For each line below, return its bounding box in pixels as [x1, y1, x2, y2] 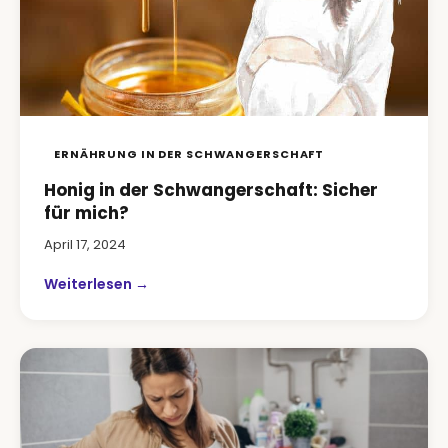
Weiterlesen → [44, 274, 149, 294]
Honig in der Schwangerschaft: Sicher [44, 178, 378, 202]
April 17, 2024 [44, 235, 126, 254]
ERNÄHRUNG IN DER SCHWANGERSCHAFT [54, 146, 325, 162]
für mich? [44, 201, 129, 225]
